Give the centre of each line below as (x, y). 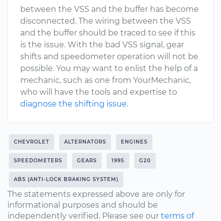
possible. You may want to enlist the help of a (109, 68)
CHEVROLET (32, 142)
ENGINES (134, 142)
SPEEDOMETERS (38, 161)
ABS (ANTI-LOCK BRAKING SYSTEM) (66, 179)
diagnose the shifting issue (74, 104)
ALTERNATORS (85, 142)
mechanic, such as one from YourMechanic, (106, 80)
